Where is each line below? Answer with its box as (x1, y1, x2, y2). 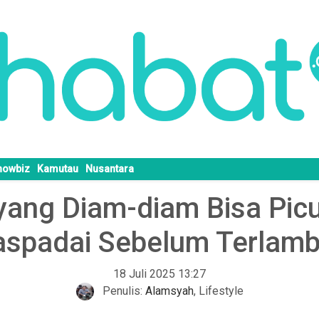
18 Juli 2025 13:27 (113, 267, 206, 281)
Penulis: (99, 284, 145, 298)
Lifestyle (198, 284, 244, 298)
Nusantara (85, 163, 134, 175)
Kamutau (37, 163, 78, 175)
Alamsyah (145, 284, 194, 298)
